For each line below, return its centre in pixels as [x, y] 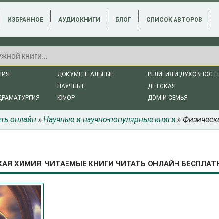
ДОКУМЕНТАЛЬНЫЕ [86, 74]
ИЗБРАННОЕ [25, 20]
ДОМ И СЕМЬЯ [168, 98]
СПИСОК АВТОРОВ [174, 20]
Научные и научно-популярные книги [109, 120]
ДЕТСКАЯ [162, 86]
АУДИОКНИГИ [79, 20]
